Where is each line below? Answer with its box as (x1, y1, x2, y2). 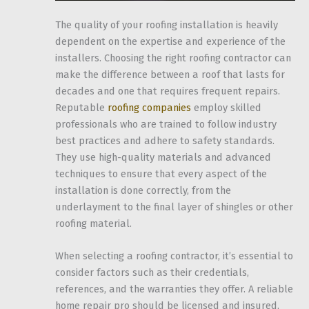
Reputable (55, 101, 108, 114)
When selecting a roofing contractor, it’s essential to (55, 250, 293, 263)
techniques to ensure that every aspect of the (55, 168, 267, 180)
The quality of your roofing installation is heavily (55, 19, 278, 31)
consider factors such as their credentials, (55, 266, 249, 279)
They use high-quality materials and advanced (55, 151, 271, 163)
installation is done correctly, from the (55, 184, 231, 197)
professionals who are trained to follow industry (55, 118, 277, 130)
